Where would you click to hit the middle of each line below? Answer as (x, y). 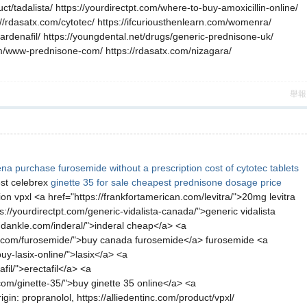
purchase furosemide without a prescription (109, 168)
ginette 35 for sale (90, 182)
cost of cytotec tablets (252, 168)
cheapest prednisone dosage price (207, 182)
